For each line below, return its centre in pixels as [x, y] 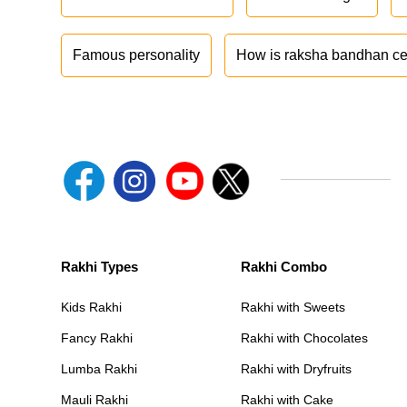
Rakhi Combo [283, 267]
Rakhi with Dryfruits [296, 369]
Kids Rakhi [92, 308]
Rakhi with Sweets [293, 308]
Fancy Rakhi [97, 338]
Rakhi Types [100, 267]
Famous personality [137, 55]
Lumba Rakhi [99, 369]
